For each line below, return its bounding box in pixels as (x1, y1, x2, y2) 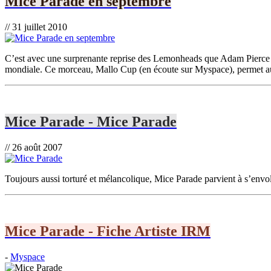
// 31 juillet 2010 (5, 22, 67, 33)
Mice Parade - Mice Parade (5, 114, 177, 130)
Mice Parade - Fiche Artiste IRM (5, 223, 211, 239)
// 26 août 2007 (5, 142, 62, 152)
